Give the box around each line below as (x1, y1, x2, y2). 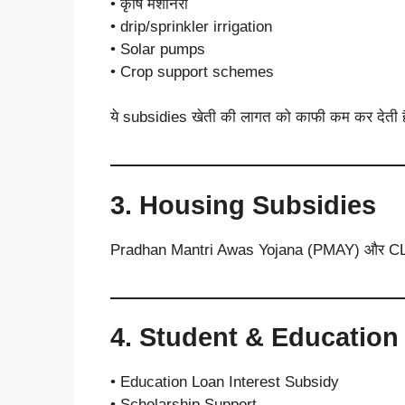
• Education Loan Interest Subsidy (110, 373, 339, 391)
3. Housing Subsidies (110, 190, 376, 220)
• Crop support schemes (110, 62, 274, 80)
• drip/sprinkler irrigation (110, 17, 272, 35)
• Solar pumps (110, 40, 205, 58)
